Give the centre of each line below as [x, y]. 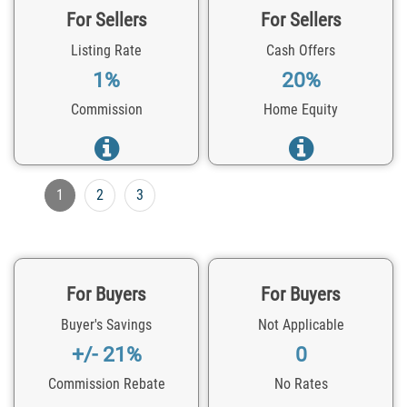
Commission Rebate [106, 383]
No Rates [301, 383]
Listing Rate [106, 50]
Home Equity [301, 109]
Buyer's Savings [106, 324]
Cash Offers [301, 50]
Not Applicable [301, 324]
